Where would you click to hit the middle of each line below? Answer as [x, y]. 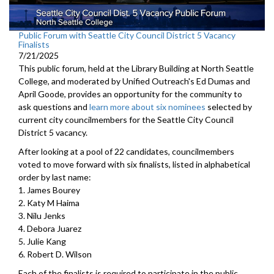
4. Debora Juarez [50, 229]
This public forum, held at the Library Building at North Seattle [136, 68]
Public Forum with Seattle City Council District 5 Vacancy [127, 35]
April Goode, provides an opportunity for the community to [130, 94]
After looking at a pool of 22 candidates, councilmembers [126, 152]
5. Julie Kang [42, 242]
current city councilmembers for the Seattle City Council [126, 120]
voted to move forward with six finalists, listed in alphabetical [134, 165]
